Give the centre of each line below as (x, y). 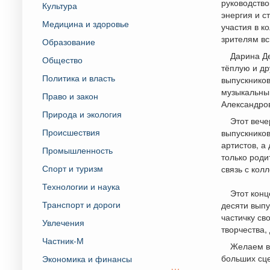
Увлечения (63, 222)
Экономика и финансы (87, 258)
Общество (62, 59)
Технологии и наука (81, 186)
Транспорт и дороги (81, 204)
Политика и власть (79, 77)
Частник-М (63, 240)
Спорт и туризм (73, 168)
